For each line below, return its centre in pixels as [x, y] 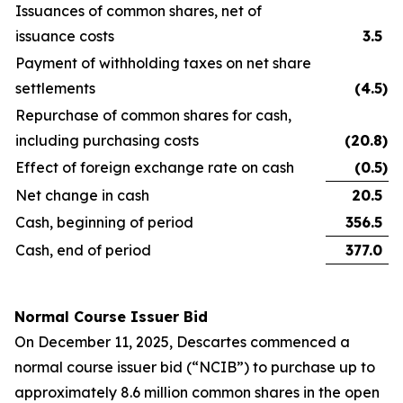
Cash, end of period [83, 250]
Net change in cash [82, 195]
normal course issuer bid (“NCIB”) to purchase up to [195, 367]
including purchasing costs [107, 140]
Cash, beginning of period [104, 222]
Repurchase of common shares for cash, [153, 115]
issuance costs [65, 36]
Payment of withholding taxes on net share [163, 63]
